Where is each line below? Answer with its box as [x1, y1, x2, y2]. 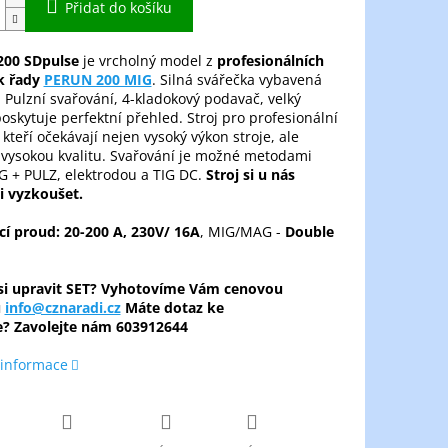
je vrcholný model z [78, 51, 217, 71]
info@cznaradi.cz [4, 298, 121, 318]
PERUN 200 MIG [43, 70, 152, 90]
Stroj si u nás [205, 165, 295, 185]
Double [284, 222, 334, 242]
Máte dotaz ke [120, 298, 224, 318]
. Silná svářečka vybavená [151, 70, 322, 90]
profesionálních [216, 51, 324, 71]
